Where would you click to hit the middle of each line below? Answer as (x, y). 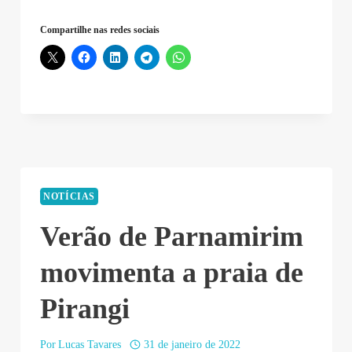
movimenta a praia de (172, 272)
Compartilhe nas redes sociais (100, 29)
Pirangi (85, 308)
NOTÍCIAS (70, 197)
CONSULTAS (126, 14)
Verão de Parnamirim (172, 236)
